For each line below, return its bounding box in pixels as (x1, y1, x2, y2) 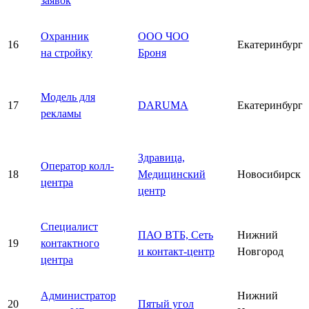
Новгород (237, 245, 283, 257)
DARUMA (138, 99, 188, 111)
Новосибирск (237, 168, 301, 180)
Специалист (41, 220, 98, 232)
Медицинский (138, 168, 206, 180)
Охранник (41, 30, 89, 42)
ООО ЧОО (138, 30, 189, 42)
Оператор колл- (41, 159, 114, 172)
